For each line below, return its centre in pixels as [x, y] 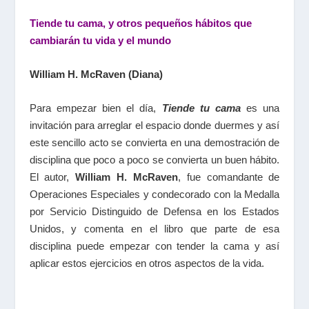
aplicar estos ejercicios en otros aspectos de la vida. [147, 263]
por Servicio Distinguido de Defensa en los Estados [154, 212]
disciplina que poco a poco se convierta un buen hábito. [154, 160]
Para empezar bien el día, [96, 108]
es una [260, 108]
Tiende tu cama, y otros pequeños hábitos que [140, 23]
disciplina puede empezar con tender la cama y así [154, 246]
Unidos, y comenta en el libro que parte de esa [154, 229]
